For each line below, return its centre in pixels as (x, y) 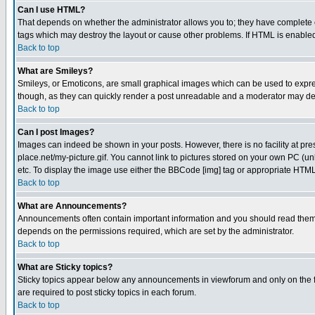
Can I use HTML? (51, 10)
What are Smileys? (55, 71)
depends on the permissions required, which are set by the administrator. (156, 231)
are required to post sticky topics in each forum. (107, 292)
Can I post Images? (56, 132)
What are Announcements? (72, 206)
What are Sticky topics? (65, 267)
